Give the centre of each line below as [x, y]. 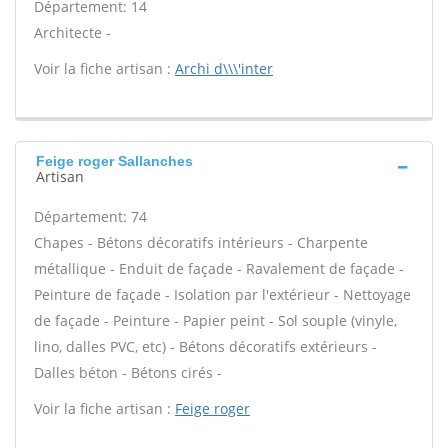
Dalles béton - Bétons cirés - [128, 372]
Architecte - [72, 32]
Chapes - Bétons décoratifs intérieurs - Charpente [201, 242]
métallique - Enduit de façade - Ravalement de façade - [219, 268]
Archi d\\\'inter [224, 68]
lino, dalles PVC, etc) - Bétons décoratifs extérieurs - [205, 346]
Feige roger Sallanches [114, 161]
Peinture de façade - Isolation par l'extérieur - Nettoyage [222, 294]
